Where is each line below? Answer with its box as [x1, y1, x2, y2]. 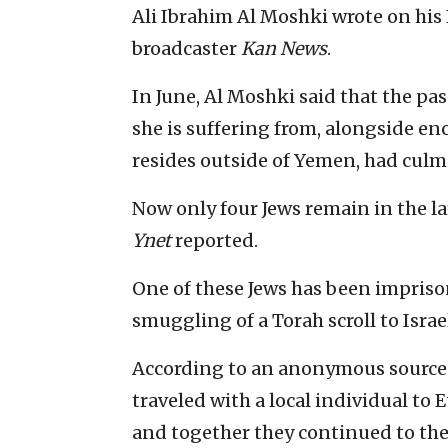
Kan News [241, 36, 327, 60]
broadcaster [132, 36, 241, 60]
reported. [171, 228, 258, 252]
